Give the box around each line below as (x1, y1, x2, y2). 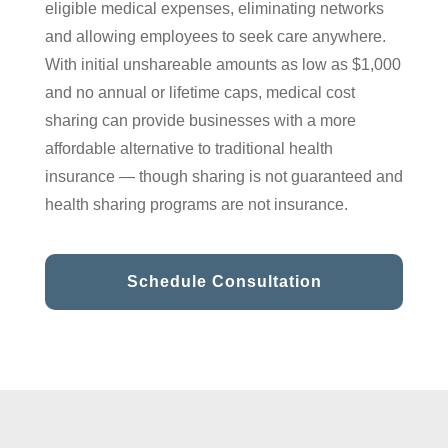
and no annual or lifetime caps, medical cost (45, 83, 355, 101)
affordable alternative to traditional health (45, 139, 333, 157)
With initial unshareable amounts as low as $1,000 (45, 55, 401, 73)
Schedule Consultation (126, 273, 322, 291)
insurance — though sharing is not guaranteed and (45, 167, 403, 185)
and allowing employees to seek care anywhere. (45, 27, 386, 45)
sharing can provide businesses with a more (45, 111, 356, 129)
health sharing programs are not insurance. (45, 195, 348, 213)
